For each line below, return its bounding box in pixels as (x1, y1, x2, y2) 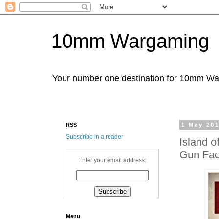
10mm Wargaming (51, 30, 209, 52)
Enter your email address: (78, 157, 147, 164)
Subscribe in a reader (66, 133, 123, 140)
